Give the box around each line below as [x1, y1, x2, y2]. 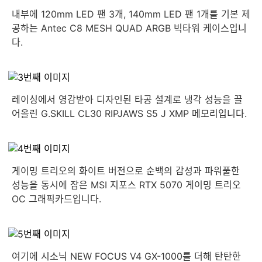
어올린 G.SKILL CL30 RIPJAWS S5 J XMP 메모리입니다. [12, 108, 247, 119]
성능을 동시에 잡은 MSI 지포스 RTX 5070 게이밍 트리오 [12, 179, 241, 191]
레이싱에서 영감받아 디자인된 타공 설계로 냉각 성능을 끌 [12, 94, 243, 105]
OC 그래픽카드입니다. [12, 193, 101, 205]
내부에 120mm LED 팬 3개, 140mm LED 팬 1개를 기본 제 [12, 8, 250, 20]
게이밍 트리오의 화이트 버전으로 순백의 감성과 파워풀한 [12, 165, 240, 177]
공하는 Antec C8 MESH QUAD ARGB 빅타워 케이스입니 [12, 22, 247, 34]
